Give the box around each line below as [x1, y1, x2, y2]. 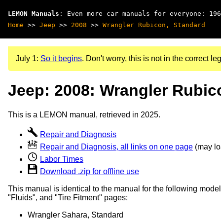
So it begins [40, 54, 82, 63]
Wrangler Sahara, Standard [28, 210, 123, 219]
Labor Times [40, 154, 83, 163]
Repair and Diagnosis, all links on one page [40, 142, 193, 151]
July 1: [16, 54, 40, 63]
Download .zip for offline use [40, 167, 139, 176]
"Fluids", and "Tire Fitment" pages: [8, 193, 128, 202]
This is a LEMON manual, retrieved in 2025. [8, 110, 160, 119]
